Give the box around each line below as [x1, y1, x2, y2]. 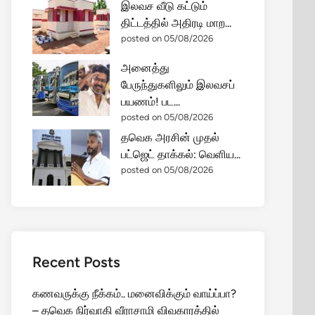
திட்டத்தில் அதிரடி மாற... [121, 16, 231, 30]
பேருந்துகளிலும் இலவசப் [121, 78, 235, 91]
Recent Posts [32, 253, 120, 271]
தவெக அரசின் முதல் [121, 131, 219, 144]
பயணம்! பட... [121, 95, 180, 108]
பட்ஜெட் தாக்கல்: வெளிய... [121, 148, 240, 161]
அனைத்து [121, 61, 169, 75]
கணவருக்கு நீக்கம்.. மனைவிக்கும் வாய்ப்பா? [32, 287, 236, 300]
